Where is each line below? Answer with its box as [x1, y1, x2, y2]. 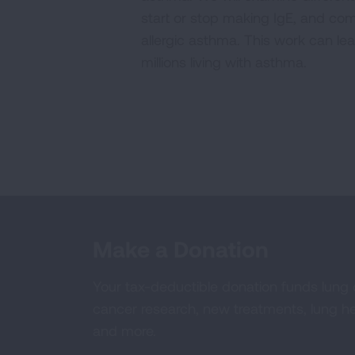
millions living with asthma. [141, 53, 307, 71]
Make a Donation [93, 235, 269, 262]
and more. [93, 322, 156, 339]
